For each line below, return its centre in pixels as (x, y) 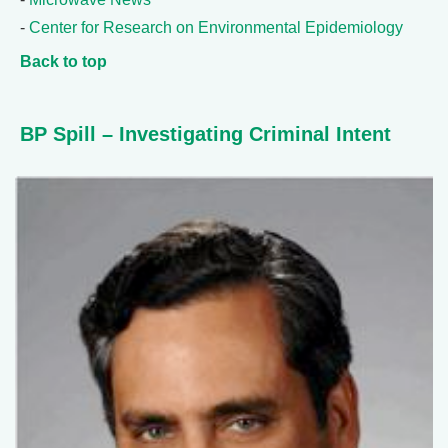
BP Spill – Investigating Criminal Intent (205, 133)
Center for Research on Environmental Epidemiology (216, 27)
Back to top (63, 61)
